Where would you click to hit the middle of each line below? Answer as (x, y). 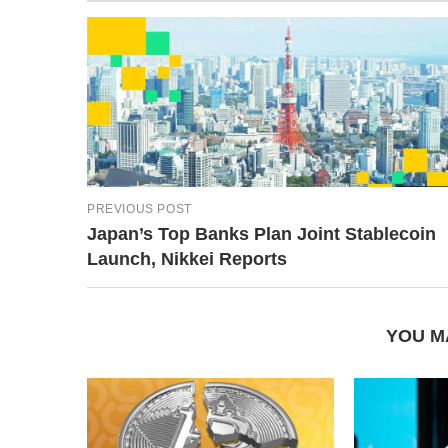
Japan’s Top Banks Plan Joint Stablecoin (261, 233)
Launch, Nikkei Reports (187, 258)
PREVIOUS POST (139, 208)
